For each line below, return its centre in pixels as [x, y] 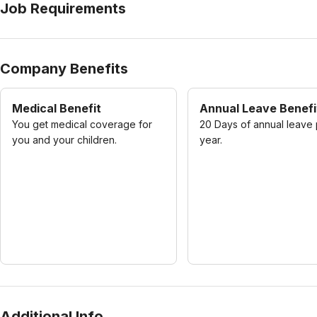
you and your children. [64, 140]
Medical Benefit [57, 108]
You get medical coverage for [82, 124]
